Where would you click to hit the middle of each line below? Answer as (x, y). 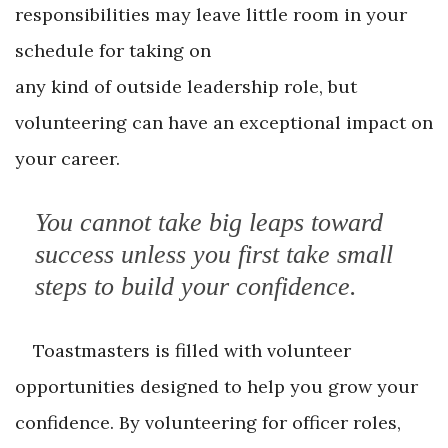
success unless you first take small (214, 255)
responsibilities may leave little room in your (211, 15)
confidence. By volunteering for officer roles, (208, 423)
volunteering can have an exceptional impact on (224, 123)
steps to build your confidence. (196, 287)
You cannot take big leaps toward (209, 223)
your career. (67, 159)
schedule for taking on (113, 51)
